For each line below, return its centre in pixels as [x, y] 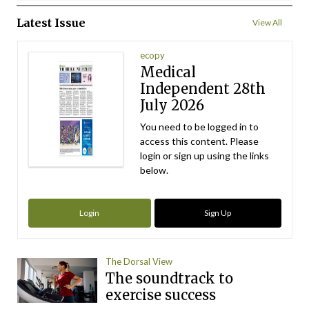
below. [154, 170]
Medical [168, 72]
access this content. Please [200, 141]
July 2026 [172, 106]
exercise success [161, 295]
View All [267, 23]
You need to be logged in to [200, 127]
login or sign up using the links [205, 156]
